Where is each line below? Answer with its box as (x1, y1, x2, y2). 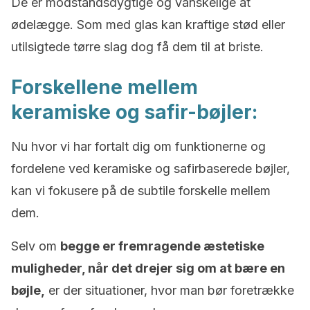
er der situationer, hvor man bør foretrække (45, 283, 294, 298)
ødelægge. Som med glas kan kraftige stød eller (11, 17, 285, 32)
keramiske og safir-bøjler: (11, 100, 257, 124)
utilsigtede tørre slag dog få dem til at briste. (11, 39, 264, 54)
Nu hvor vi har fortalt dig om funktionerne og (11, 139, 266, 154)
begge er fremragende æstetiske (60, 239, 264, 253)
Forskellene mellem (11, 75, 198, 99)
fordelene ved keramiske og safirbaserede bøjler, (11, 161, 290, 176)
